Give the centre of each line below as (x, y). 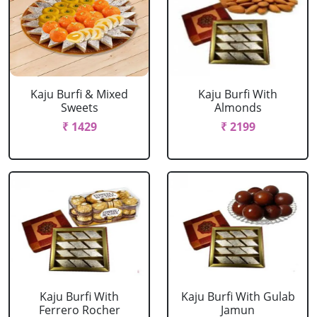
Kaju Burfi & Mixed (79, 94)
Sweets (79, 108)
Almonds (238, 108)
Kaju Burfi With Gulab (238, 296)
